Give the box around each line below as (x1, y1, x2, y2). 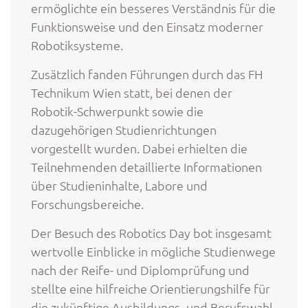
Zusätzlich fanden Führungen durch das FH (31, 65, 263, 82)
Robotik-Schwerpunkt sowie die (31, 102, 203, 119)
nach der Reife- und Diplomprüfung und (31, 261, 250, 278)
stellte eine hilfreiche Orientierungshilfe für (31, 280, 270, 296)
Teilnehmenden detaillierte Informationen (31, 158, 262, 175)
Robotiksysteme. (31, 36, 123, 53)
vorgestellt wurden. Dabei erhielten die (31, 140, 247, 156)
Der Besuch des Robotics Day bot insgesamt (31, 224, 272, 241)
